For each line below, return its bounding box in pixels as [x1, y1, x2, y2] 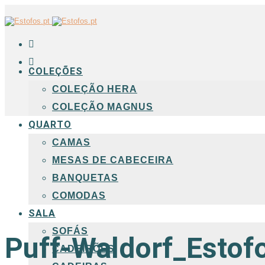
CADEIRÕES [52, 244, 115, 254]
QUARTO [28, 119, 72, 130]
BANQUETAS [52, 173, 118, 183]
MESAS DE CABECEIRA [52, 155, 173, 165]
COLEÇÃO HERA [52, 84, 137, 94]
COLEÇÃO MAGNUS [52, 102, 153, 112]
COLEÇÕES [28, 66, 83, 77]
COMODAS [52, 190, 106, 201]
